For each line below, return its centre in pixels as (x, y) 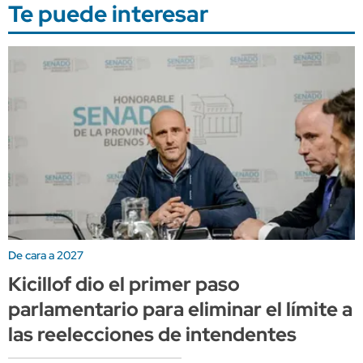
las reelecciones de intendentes (152, 335)
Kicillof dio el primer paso (124, 284)
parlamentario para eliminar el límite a (180, 310)
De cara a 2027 (46, 256)
